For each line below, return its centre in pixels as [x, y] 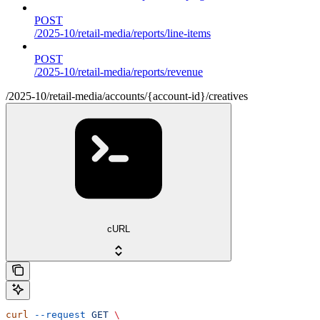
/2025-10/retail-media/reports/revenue [119, 71]
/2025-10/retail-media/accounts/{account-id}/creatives [127, 96]
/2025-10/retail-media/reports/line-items [122, 33]
